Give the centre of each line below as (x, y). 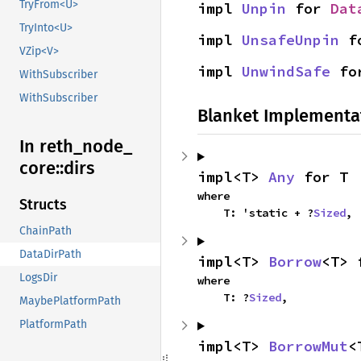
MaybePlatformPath (70, 301)
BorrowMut (308, 346)
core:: (41, 168)
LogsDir (38, 278)
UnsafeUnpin (290, 40)
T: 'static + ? (268, 213)
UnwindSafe (286, 71)
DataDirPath (50, 255)
